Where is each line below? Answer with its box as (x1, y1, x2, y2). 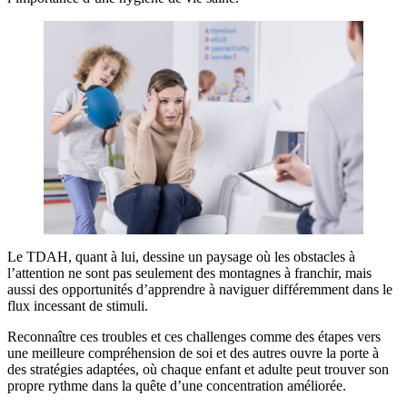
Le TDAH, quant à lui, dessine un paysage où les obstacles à (7, 249, 355, 264)
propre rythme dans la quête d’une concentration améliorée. (7, 378, 346, 393)
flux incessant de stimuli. (7, 298, 148, 313)
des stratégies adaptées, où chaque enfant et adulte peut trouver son (7, 362, 389, 377)
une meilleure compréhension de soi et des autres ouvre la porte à (7, 345, 379, 361)
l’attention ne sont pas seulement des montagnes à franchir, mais (7, 265, 372, 281)
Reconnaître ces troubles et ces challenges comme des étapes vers (7, 329, 381, 344)
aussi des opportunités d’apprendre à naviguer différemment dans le (7, 282, 392, 297)
